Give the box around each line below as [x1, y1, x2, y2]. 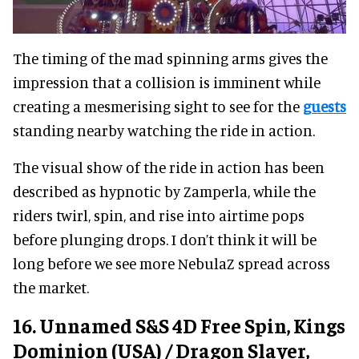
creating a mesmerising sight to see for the [13, 97, 303, 116]
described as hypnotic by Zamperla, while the [13, 182, 316, 201]
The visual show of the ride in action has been [13, 158, 325, 177]
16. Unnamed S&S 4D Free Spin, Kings [13, 313, 345, 338]
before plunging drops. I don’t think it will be [13, 230, 317, 249]
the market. [13, 278, 89, 297]
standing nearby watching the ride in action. [13, 121, 315, 140]
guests [303, 97, 346, 116]
